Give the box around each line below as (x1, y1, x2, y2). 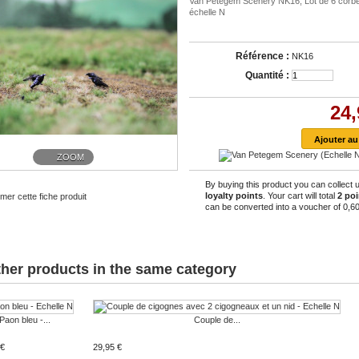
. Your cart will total (263, 191, 337, 200)
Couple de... (193, 315, 240, 325)
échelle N (189, 7, 225, 17)
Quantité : (245, 70, 289, 81)
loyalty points (205, 191, 263, 200)
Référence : (236, 50, 289, 62)
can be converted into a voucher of (205, 202, 343, 212)
